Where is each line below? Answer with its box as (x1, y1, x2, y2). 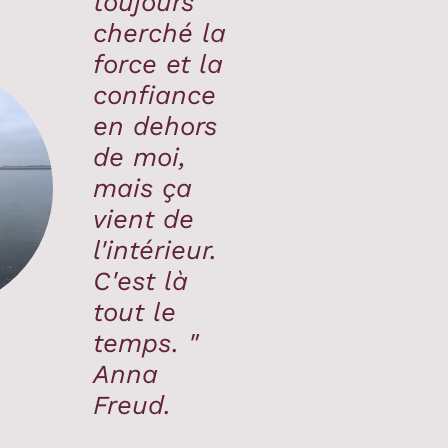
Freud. (93, 389, 172, 420)
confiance (93, 79, 217, 110)
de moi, (93, 141, 187, 172)
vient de (93, 203, 195, 234)
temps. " (93, 327, 199, 358)
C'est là (93, 265, 189, 296)
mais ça (93, 172, 193, 203)
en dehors (93, 110, 218, 141)
